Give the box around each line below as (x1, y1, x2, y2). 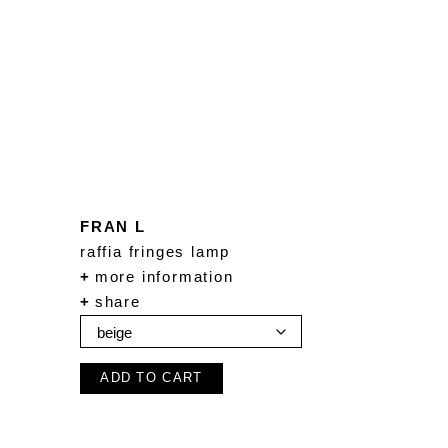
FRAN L (80, 217, 146, 235)
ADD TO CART (100, 370, 203, 386)
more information (89, 267, 234, 285)
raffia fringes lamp (80, 242, 231, 260)
